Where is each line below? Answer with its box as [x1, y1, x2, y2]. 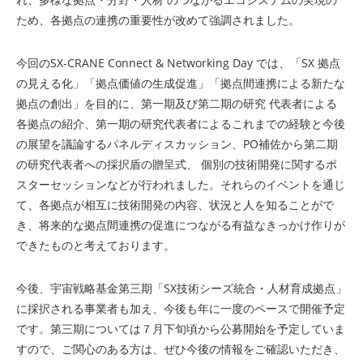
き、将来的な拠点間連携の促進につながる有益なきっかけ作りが [16, 217, 345, 233]
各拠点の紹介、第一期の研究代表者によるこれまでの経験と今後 [16, 116, 345, 131]
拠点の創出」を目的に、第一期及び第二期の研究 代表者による [16, 96, 337, 111]
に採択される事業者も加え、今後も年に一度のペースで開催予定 [16, 301, 345, 316]
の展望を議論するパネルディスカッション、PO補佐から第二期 [16, 136, 338, 152]
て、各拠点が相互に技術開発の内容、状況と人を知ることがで [16, 197, 334, 212]
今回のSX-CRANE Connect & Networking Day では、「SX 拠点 [16, 55, 340, 70]
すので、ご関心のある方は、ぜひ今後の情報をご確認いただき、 [16, 341, 345, 357]
